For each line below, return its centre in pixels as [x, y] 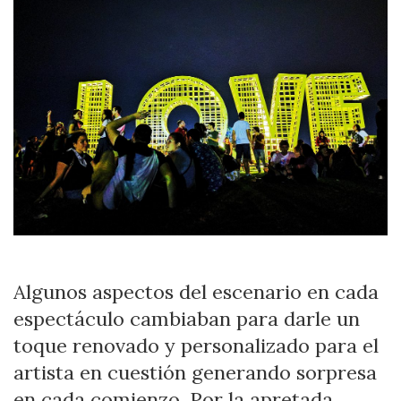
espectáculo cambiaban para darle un [187, 319]
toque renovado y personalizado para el [196, 346]
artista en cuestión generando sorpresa [195, 373]
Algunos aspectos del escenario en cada [196, 292]
